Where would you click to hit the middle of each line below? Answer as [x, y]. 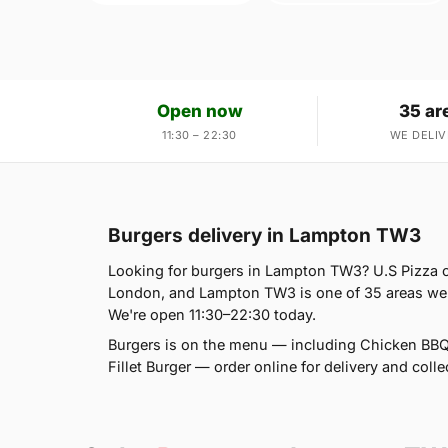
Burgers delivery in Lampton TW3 [264, 235]
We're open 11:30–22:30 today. [212, 314]
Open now [199, 110]
